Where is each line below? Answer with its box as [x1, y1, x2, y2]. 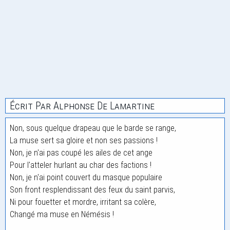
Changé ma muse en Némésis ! [10, 209, 114, 219]
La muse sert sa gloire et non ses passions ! [10, 136, 158, 145]
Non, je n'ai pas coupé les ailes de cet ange [10, 148, 152, 158]
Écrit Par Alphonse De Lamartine [10, 100, 155, 112]
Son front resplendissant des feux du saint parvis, [10, 185, 175, 195]
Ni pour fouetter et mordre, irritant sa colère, [10, 197, 156, 207]
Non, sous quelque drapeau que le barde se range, [10, 123, 176, 133]
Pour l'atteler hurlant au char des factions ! [10, 160, 151, 170]
